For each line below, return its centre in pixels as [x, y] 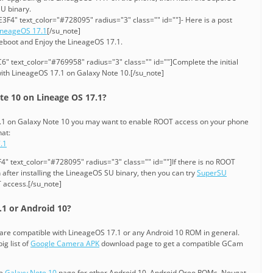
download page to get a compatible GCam [171, 244]
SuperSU [212, 173]
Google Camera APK [65, 244]
